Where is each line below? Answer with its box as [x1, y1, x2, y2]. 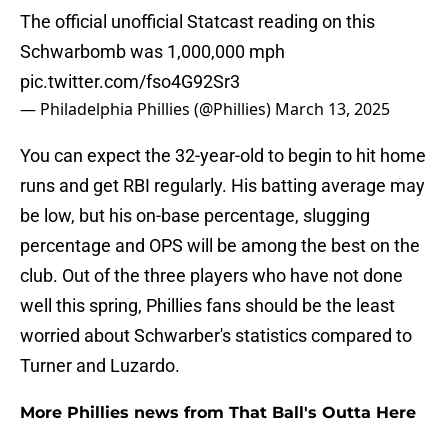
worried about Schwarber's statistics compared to [20, 325, 412, 347]
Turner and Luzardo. [20, 355, 180, 377]
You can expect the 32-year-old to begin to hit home [20, 145, 426, 167]
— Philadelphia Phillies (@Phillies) [20, 98, 275, 121]
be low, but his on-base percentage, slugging [20, 205, 370, 227]
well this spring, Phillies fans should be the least [20, 295, 395, 317]
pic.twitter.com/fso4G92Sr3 [20, 71, 240, 93]
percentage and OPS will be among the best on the [20, 235, 420, 257]
